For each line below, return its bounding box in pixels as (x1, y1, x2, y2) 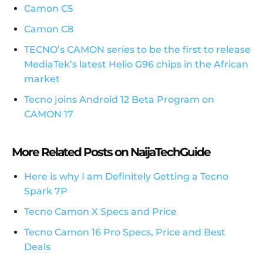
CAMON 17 (24, 109, 73, 120)
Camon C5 (24, 3, 73, 15)
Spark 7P (24, 186, 68, 197)
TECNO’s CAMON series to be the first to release (24, 44, 251, 56)
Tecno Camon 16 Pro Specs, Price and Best (24, 227, 225, 238)
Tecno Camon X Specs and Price (24, 206, 177, 218)
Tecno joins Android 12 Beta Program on (24, 94, 214, 106)
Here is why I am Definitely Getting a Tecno (24, 171, 228, 183)
